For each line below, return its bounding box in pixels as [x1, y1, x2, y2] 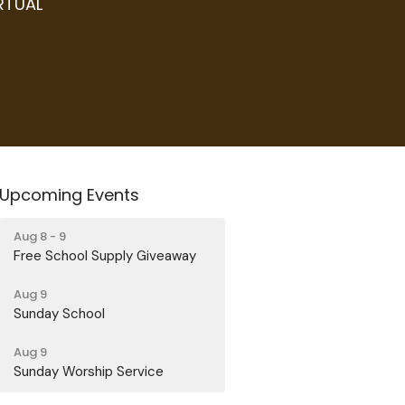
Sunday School [14, 304, 106, 323]
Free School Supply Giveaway [14, 246, 197, 265]
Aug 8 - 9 [14, 227, 67, 245]
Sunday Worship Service [14, 362, 165, 381]
